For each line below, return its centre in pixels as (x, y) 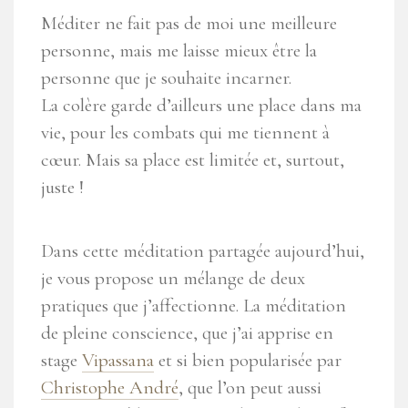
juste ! (62, 188)
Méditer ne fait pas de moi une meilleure (189, 24)
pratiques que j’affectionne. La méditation (194, 306)
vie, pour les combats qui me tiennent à (185, 133)
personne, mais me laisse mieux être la (179, 51)
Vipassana (118, 361)
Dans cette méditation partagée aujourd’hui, (203, 251)
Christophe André (110, 388)
